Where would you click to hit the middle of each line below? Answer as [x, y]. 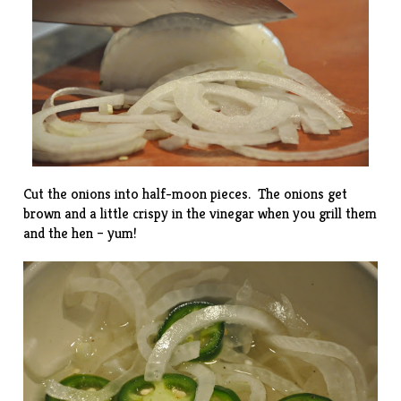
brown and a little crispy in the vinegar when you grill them [200, 214]
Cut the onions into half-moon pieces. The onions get [186, 194]
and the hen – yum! [81, 234]
